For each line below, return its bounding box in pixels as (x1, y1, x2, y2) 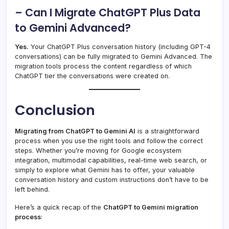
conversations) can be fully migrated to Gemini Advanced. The (15, 53, 212, 61)
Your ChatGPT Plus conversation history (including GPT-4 (29, 43, 211, 51)
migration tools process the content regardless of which (15, 62, 192, 71)
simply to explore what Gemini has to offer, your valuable (15, 166, 195, 174)
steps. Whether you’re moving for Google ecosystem (15, 147, 181, 155)
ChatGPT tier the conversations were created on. (15, 72, 170, 80)
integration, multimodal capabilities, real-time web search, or (15, 156, 207, 165)
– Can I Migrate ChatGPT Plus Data (15, 5, 200, 20)
